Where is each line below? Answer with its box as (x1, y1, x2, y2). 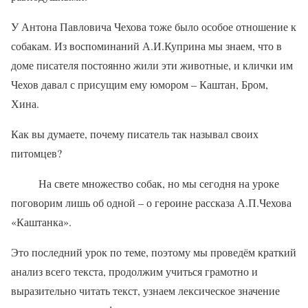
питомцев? (11, 146, 62, 161)
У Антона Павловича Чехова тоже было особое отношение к (11, 19, 296, 34)
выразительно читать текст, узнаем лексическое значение (11, 283, 280, 298)
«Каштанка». (11, 214, 71, 230)
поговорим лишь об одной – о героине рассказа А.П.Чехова (11, 195, 291, 210)
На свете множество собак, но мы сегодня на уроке (11, 176, 279, 191)
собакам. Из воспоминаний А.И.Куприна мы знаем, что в (11, 38, 282, 54)
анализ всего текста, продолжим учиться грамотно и (11, 264, 258, 279)
